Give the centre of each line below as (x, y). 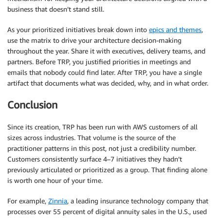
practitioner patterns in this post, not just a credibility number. (102, 148)
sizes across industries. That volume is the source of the (91, 137)
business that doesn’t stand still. (56, 9)
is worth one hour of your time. (55, 180)
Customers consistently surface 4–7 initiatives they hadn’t (95, 159)
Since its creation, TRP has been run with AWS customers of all (102, 127)
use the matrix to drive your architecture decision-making (94, 40)
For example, (28, 200)
